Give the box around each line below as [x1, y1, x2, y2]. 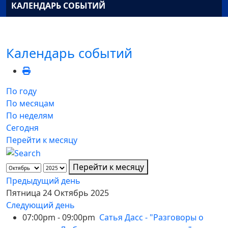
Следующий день [6, 199, 75, 211]
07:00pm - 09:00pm [22, 211, 99, 223]
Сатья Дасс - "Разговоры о [99, 211, 204, 223]
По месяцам [6, 98, 54, 109]
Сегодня [6, 122, 39, 134]
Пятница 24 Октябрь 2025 [6, 187, 109, 198]
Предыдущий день [6, 175, 80, 186]
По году [6, 85, 37, 97]
